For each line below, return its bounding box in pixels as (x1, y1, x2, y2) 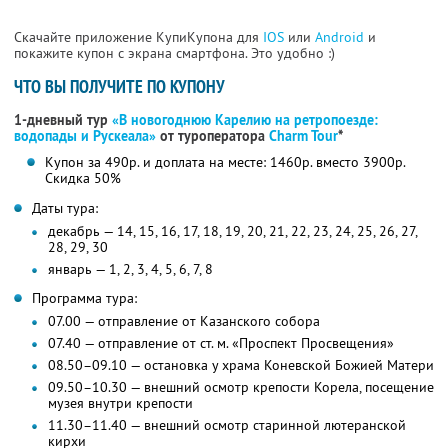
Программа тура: (32, 289, 137, 308)
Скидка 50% (44, 169, 121, 188)
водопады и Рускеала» (14, 127, 156, 146)
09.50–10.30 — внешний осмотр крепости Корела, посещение (48, 378, 434, 397)
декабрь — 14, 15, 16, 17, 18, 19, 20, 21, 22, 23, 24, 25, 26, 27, (48, 222, 418, 241)
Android (315, 28, 368, 47)
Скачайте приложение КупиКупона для (14, 28, 263, 47)
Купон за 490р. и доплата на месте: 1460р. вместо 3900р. (44, 153, 406, 172)
